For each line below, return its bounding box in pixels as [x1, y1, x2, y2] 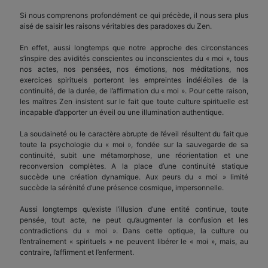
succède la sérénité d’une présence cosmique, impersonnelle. [20, 182, 224, 192]
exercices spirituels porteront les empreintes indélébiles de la [20, 75, 248, 84]
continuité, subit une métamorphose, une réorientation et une [20, 150, 248, 160]
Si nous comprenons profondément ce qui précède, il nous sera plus [20, 10, 248, 20]
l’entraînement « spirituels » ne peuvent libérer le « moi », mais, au [20, 236, 248, 246]
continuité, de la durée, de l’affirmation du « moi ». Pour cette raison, [20, 86, 248, 95]
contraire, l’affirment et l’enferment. [20, 247, 134, 257]
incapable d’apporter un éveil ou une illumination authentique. [20, 107, 224, 117]
